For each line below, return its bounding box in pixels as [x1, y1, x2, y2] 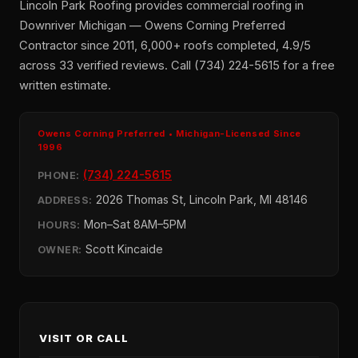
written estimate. [19, 78, 111, 93]
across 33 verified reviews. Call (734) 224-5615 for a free [19, 58, 335, 73]
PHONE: [38, 169, 80, 181]
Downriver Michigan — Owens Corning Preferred [19, 18, 285, 33]
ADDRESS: [38, 193, 93, 206]
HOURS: [38, 218, 81, 231]
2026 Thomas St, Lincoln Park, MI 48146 [93, 192, 308, 206]
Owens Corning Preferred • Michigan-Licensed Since [38, 127, 301, 139]
